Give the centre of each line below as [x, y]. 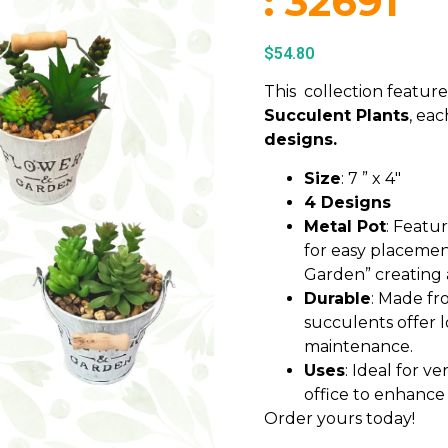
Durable [337, 298]
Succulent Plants [336, 116]
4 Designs [347, 202]
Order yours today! [339, 418]
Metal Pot [345, 226]
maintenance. [358, 346]
